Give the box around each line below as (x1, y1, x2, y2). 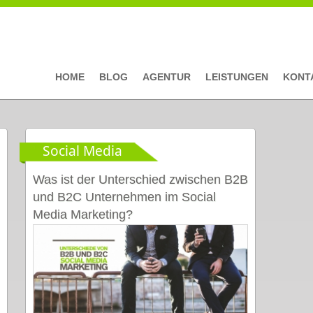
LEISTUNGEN (205, 71, 268, 82)
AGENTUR (143, 71, 191, 82)
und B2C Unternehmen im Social (33, 190, 216, 204)
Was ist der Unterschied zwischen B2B (33, 173, 248, 187)
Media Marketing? (33, 208, 133, 221)
